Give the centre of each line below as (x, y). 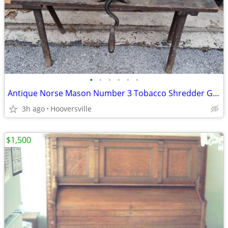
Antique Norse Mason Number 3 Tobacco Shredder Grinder (216, 93)
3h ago (33, 109)
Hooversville (71, 109)
